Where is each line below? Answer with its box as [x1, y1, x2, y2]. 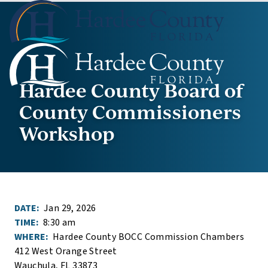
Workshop [19, 120, 114, 146]
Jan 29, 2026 [44, 202, 96, 215]
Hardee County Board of [19, 77, 243, 103]
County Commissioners [19, 98, 241, 124]
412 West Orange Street [14, 245, 117, 258]
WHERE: [14, 230, 50, 243]
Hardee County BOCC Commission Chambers [53, 230, 245, 243]
